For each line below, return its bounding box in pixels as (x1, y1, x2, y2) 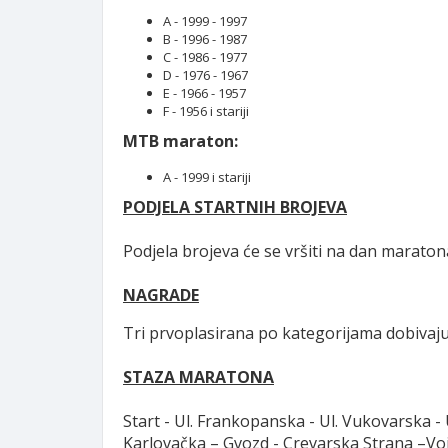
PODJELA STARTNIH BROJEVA (123, 196, 347, 218)
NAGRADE (123, 284, 199, 306)
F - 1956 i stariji (163, 102, 249, 120)
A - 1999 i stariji (163, 168, 251, 186)
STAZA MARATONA (123, 366, 274, 388)
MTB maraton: (123, 130, 238, 152)
